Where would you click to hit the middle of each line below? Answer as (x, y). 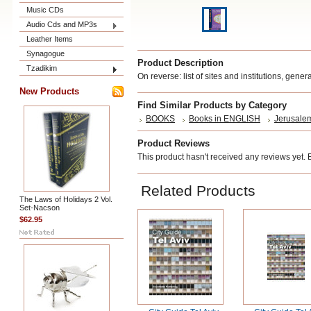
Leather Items (50, 39)
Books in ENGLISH (225, 119)
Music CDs (45, 10)
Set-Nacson (40, 208)
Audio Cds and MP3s (62, 24)
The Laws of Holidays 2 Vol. (66, 199)
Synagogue (45, 53)
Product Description (180, 63)
